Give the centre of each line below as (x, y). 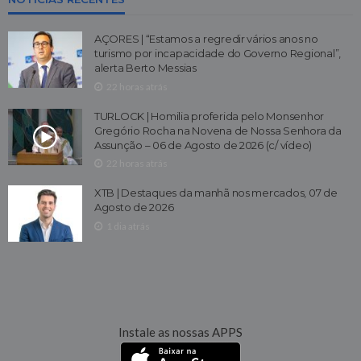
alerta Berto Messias (145, 67)
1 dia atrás (128, 226)
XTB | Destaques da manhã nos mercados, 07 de (216, 193)
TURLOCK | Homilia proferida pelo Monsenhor (210, 116)
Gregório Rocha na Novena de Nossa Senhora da (218, 130)
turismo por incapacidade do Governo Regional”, (218, 53)
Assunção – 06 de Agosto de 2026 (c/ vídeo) (203, 145)
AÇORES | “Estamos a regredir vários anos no (206, 38)
